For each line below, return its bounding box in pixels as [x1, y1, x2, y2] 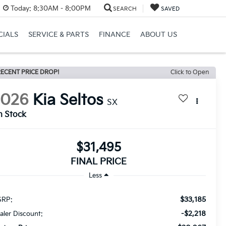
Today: [11, 4, 31, 13]
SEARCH [113, 5, 137, 12]
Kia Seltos [33, 91, 103, 110]
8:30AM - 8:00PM [31, 4, 91, 13]
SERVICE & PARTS [28, 30, 89, 39]
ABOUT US [140, 30, 177, 39]
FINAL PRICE [71, 156, 127, 167]
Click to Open [171, 69, 209, 76]
